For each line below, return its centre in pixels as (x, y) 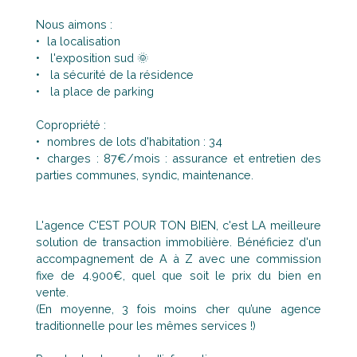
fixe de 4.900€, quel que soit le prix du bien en (178, 275)
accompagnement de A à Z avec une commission (178, 258)
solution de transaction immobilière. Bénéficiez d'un (178, 241)
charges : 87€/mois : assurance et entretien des (184, 158)
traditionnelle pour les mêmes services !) (146, 325)
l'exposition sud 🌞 (98, 57)
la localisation (84, 41)
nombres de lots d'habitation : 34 (135, 141)
